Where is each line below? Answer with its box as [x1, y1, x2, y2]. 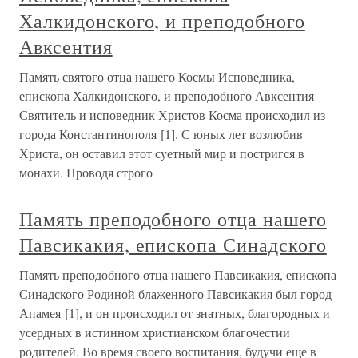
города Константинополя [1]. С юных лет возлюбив [19, 125, 303, 143]
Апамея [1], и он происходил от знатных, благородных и [19, 304, 330, 322]
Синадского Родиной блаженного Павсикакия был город [19, 285, 332, 303]
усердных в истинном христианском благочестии [19, 324, 290, 341]
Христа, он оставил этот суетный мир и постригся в [19, 145, 304, 162]
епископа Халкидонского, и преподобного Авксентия [19, 87, 314, 105]
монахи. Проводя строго [19, 164, 153, 181]
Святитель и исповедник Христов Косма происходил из [19, 106, 325, 124]
